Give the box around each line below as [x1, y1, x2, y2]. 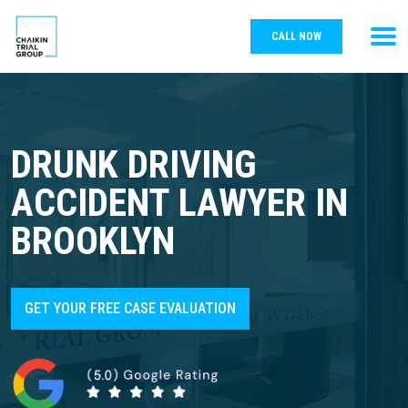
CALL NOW [271, 30, 321, 43]
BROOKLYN [11, 219, 175, 263]
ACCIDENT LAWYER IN [11, 180, 348, 225]
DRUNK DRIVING [11, 142, 257, 187]
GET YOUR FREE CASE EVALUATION [25, 300, 236, 317]
